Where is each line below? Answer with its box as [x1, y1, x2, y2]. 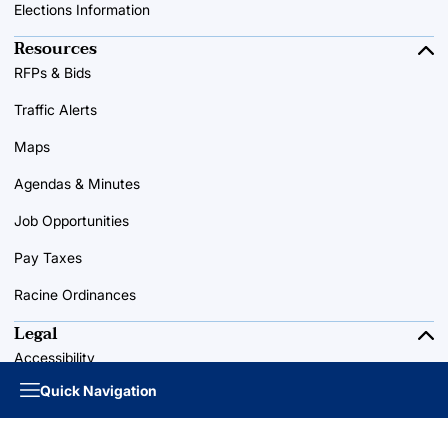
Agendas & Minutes [14, 175, 140, 193]
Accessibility [14, 349, 95, 367]
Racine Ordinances [14, 286, 136, 304]
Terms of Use [14, 423, 100, 441]
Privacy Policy [14, 386, 106, 404]
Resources [14, 35, 97, 64]
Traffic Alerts [14, 101, 97, 119]
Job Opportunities [14, 212, 129, 230]
